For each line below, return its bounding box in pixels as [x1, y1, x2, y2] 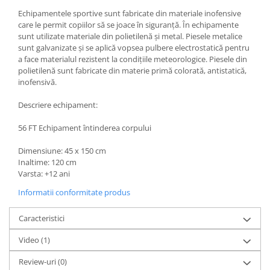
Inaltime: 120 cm [18, 156, 77, 168]
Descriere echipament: [18, 99, 98, 110]
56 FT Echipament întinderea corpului [18, 122, 151, 133]
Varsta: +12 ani [18, 168, 70, 179]
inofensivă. [18, 76, 57, 87]
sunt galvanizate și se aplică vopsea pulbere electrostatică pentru [18, 42, 250, 53]
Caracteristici [19, 212, 64, 224]
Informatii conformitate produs [18, 186, 130, 198]
